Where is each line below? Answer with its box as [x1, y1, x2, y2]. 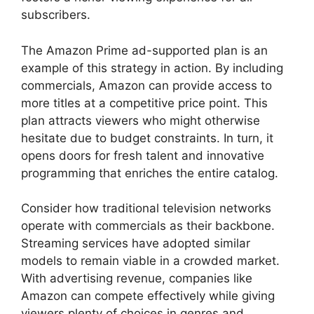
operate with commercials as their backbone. [21, 219, 275, 233]
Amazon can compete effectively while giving [21, 289, 275, 303]
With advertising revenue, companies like [21, 271, 252, 285]
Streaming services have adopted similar [21, 236, 250, 250]
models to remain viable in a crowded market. [21, 254, 280, 268]
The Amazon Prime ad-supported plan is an [21, 43, 268, 57]
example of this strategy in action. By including [21, 60, 283, 75]
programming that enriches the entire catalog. [21, 165, 278, 180]
